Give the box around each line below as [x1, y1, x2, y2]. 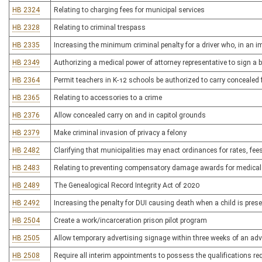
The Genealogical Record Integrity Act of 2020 [54, 181, 199, 189]
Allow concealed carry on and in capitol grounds [54, 111, 206, 119]
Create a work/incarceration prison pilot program [54, 216, 207, 225]
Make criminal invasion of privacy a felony [54, 129, 187, 137]
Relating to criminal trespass [54, 23, 146, 32]
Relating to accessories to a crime [54, 94, 162, 102]
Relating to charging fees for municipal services [54, 6, 205, 14]
